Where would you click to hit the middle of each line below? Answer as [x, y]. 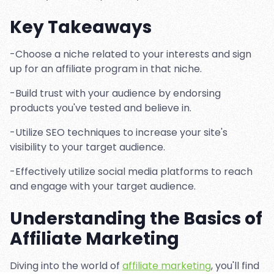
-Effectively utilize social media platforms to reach [131, 172]
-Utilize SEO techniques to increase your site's [119, 132]
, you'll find [235, 266]
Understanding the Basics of [136, 219]
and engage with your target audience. [103, 186]
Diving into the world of [66, 266]
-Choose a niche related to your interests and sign [131, 54]
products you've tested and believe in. [101, 108]
